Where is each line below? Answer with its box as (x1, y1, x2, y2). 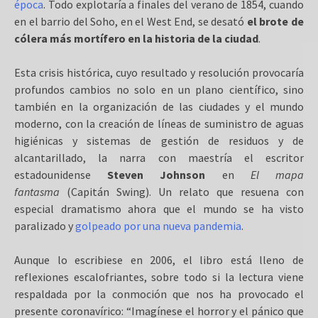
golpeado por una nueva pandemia (75, 219, 241, 233)
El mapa (250, 168, 305, 182)
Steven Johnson (107, 168, 206, 182)
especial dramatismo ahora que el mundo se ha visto (14, 202, 304, 216)
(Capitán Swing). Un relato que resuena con (60, 185, 304, 199)
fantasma (14, 185, 60, 199)
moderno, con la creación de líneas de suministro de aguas (14, 116, 304, 131)
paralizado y (14, 219, 75, 233)
